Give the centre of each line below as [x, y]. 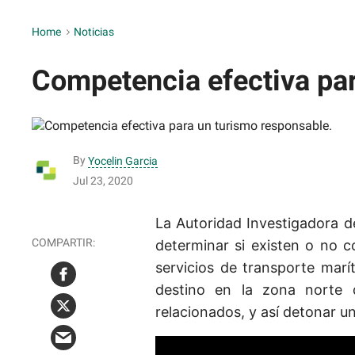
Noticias [94, 32]
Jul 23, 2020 [103, 180]
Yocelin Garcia [123, 160]
